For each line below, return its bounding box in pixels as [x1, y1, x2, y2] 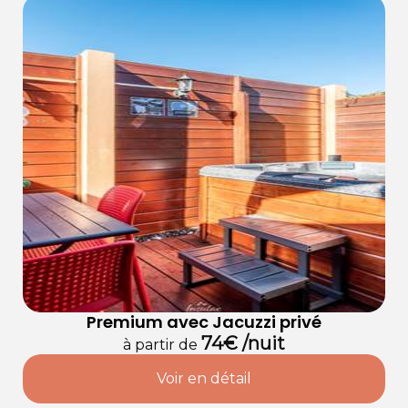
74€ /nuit [201, 332, 285, 355]
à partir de [123, 336, 198, 354]
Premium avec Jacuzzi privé [87, 311, 321, 334]
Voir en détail [157, 370, 251, 388]
